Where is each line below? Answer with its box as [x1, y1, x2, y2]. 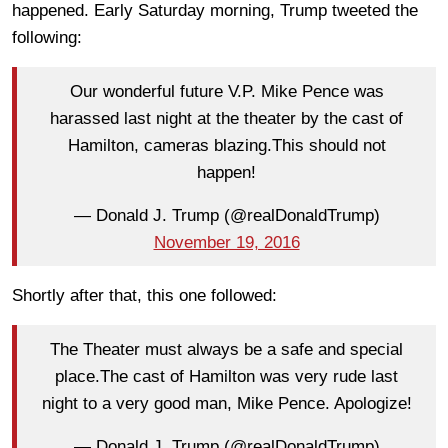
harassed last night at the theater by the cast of [50, 108, 403, 128]
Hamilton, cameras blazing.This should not [67, 135, 386, 155]
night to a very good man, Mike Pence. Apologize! [41, 393, 412, 413]
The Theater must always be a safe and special [50, 339, 403, 359]
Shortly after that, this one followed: [12, 286, 277, 306]
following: [12, 28, 82, 48]
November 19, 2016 [153, 232, 300, 252]
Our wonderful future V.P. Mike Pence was [69, 81, 384, 101]
